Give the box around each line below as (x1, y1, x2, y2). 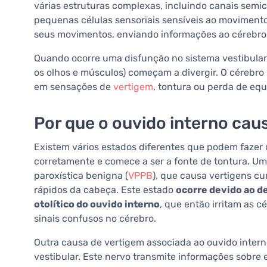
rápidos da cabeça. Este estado (34, 184, 176, 196)
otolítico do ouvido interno (34, 198, 160, 210)
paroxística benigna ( (34, 170, 128, 182)
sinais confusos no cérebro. (34, 213, 156, 225)
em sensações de (34, 81, 113, 93)
